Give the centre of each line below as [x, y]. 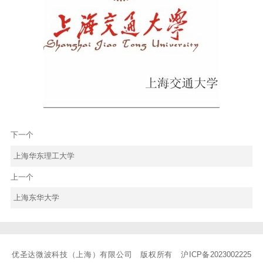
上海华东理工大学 [44, 156]
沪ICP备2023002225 [216, 254]
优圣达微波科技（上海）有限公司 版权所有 [96, 254]
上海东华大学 [36, 198]
